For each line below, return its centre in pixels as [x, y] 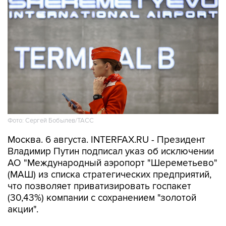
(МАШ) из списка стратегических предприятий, [109, 175]
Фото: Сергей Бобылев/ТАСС [51, 120]
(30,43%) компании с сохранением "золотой [102, 198]
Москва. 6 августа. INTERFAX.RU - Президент [106, 140]
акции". [23, 209]
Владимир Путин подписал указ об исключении [111, 151]
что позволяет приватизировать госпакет [99, 186]
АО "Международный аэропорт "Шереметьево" [112, 163]
